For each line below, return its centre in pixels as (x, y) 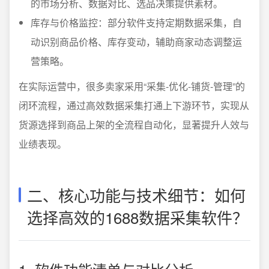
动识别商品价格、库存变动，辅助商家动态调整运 (136, 41)
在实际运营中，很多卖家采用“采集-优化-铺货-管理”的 (132, 86)
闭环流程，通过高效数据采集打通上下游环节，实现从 (134, 105)
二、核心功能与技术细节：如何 (136, 195)
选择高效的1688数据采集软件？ (138, 217)
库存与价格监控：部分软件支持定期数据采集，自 (136, 22)
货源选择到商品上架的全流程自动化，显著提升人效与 (134, 124)
